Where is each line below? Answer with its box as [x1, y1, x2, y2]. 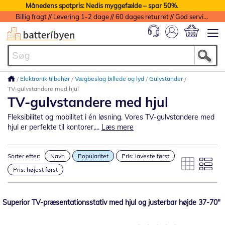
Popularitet [78, 152, 108, 160]
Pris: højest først [13, 166, 58, 173]
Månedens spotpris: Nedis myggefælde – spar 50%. [25, 2, 178, 10]
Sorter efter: [8, 152, 40, 160]
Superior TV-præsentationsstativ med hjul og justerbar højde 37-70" [3, 198, 220, 207]
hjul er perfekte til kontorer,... [8, 123, 101, 132]
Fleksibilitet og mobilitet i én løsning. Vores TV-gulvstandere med [8, 113, 214, 122]
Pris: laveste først [122, 152, 169, 160]
